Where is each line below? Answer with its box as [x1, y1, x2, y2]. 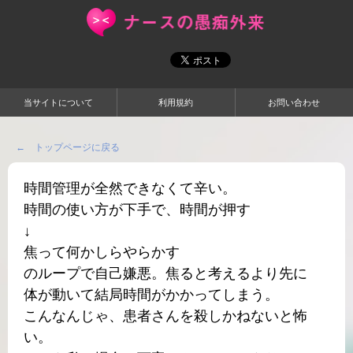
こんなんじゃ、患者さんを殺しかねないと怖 [24, 308, 307, 324]
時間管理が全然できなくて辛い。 [24, 180, 236, 196]
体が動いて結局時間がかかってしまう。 [24, 287, 279, 303]
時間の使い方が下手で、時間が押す [24, 202, 251, 217]
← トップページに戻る [16, 142, 120, 153]
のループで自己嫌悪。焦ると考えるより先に [24, 266, 307, 281]
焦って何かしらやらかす [24, 244, 180, 260]
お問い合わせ [268, 98, 321, 107]
